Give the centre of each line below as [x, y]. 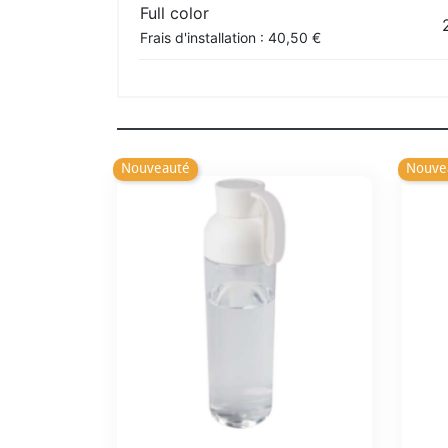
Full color [174, 12]
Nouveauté [155, 169]
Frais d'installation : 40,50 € [230, 37]
